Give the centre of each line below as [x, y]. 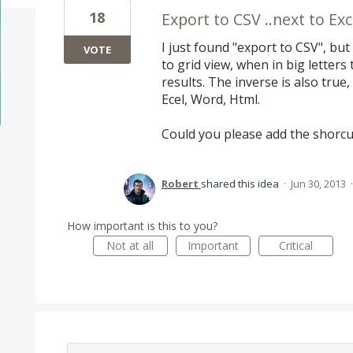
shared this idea [241, 184]
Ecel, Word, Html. [210, 99]
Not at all [130, 246]
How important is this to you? [142, 226]
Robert [180, 184]
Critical [295, 246]
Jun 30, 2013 [318, 184]
